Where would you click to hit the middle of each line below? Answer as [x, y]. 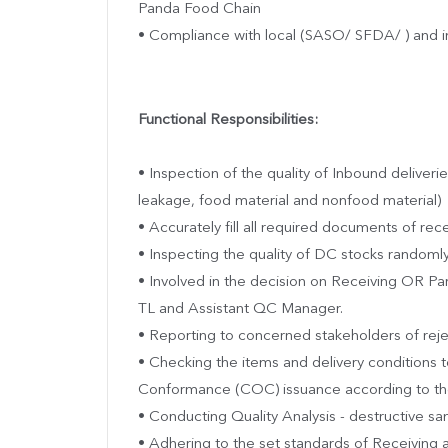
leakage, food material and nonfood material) [289, 201]
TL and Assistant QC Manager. [240, 309]
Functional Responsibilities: [228, 120]
